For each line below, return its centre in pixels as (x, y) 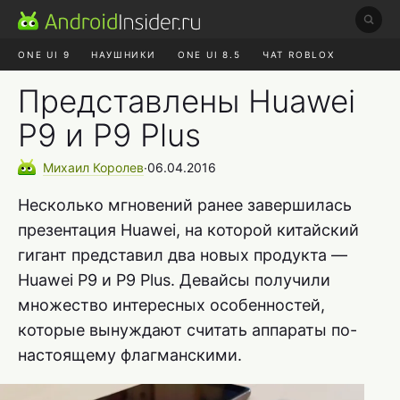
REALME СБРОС (279, 87)
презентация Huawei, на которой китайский (188, 229)
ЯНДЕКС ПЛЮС (171, 87)
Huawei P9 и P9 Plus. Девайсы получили (174, 279)
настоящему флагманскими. (130, 354)
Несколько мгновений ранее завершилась (185, 204)
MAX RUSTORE (67, 87)
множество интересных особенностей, (171, 304)
